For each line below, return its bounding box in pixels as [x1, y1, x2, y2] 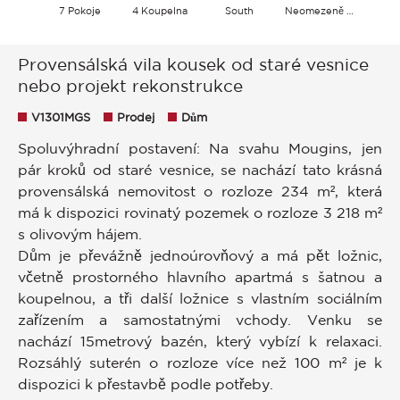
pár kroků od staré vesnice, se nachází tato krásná [18, 162, 382, 179]
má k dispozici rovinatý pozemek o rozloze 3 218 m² [18, 204, 382, 221]
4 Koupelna [132, 5, 187, 17]
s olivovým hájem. [18, 226, 142, 243]
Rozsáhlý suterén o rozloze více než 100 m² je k [18, 354, 382, 371]
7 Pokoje [58, 5, 101, 17]
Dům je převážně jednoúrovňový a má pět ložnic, [18, 247, 382, 264]
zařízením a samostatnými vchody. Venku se [18, 312, 382, 329]
